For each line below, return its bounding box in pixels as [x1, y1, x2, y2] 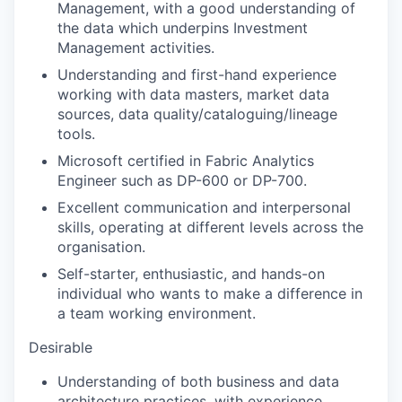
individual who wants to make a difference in [57, 284, 363, 302]
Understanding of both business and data [57, 372, 339, 390]
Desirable [29, 338, 92, 356]
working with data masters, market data [57, 85, 329, 103]
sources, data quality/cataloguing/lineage [57, 105, 337, 123]
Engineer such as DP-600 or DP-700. [57, 171, 307, 189]
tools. [57, 125, 95, 143]
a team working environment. [57, 304, 256, 322]
